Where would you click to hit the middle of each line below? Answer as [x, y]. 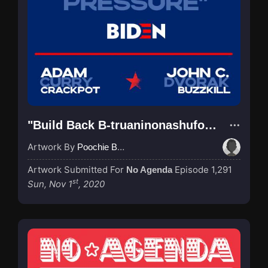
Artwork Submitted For [77, 169]
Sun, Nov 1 [50, 184]
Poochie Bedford [97, 147]
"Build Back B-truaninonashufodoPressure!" [211, 125]
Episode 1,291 [203, 169]
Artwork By [52, 147]
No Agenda [149, 169]
